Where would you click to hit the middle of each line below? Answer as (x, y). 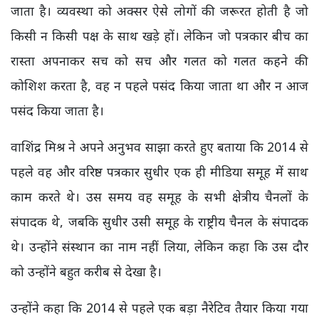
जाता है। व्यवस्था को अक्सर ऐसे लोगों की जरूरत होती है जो (159, 11)
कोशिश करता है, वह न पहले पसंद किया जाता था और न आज (159, 86)
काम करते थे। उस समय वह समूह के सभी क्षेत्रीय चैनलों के (159, 197)
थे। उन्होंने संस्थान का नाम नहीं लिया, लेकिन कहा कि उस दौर (159, 247)
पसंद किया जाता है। (57, 111)
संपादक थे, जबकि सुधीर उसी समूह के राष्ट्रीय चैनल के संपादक (159, 222)
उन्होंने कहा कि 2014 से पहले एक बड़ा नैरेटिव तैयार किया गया (159, 308)
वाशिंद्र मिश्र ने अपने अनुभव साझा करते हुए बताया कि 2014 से (159, 147)
